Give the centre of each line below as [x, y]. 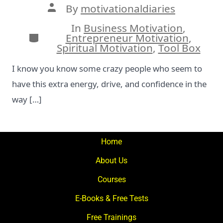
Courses [111, 179]
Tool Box [179, 48]
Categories [54, 36]
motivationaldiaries [128, 8]
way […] [27, 99]
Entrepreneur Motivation [127, 38]
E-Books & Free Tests [111, 198]
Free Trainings [111, 217]
